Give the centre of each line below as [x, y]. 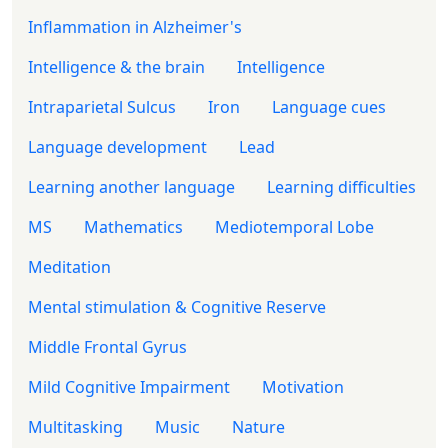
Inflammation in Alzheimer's [135, 26]
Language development [117, 146]
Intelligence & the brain [116, 66]
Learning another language [131, 186]
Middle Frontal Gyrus [107, 346]
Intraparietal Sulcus [102, 106]
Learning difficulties [341, 186]
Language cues [329, 106]
